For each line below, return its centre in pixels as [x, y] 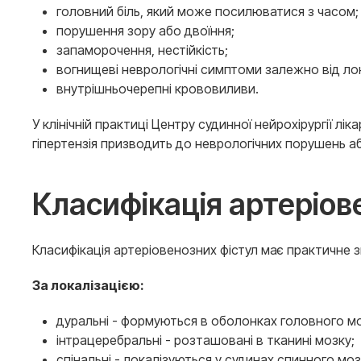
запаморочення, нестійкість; [142, 50]
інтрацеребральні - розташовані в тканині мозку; [205, 340]
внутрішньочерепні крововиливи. [158, 89]
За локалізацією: [88, 285]
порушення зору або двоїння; [145, 31]
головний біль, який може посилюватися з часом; [207, 11]
